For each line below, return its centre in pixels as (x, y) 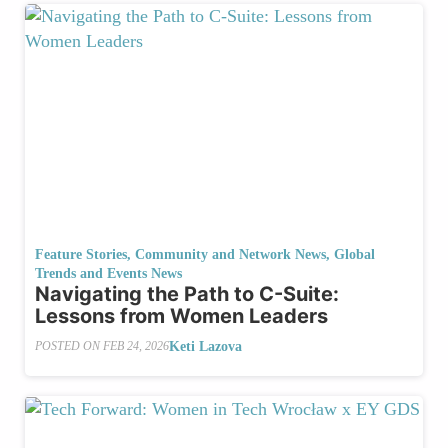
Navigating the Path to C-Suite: (187, 293)
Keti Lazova (205, 346)
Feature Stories (81, 254)
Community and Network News (230, 254)
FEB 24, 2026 (136, 346)
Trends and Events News (108, 273)
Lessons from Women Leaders (181, 315)
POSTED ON (69, 346)
